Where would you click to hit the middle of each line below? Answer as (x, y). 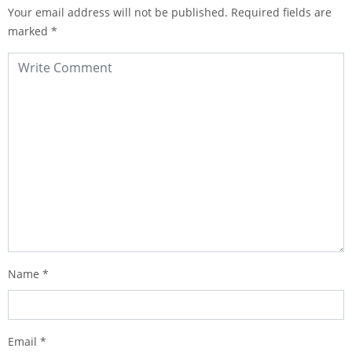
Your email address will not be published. (118, 12)
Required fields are (281, 12)
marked (29, 31)
